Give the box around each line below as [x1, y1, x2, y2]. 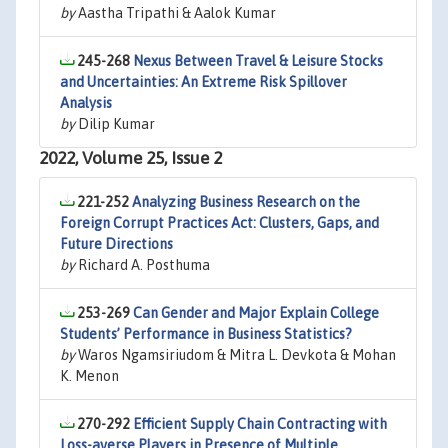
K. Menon [60, 368, 119, 384]
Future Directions [60, 236, 173, 252]
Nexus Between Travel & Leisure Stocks [133, 53, 383, 69]
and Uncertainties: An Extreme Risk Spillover [60, 74, 347, 90]
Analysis [60, 95, 112, 111]
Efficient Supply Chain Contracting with [133, 416, 387, 432]
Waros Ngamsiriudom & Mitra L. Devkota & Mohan [75, 347, 396, 363]
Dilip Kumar [75, 116, 155, 132]
